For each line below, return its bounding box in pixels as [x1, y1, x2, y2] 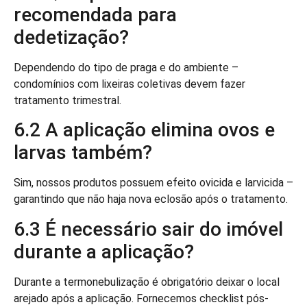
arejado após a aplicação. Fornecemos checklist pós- [14, 291, 269, 305]
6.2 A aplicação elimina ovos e [14, 119, 275, 142]
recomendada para [14, 3, 177, 27]
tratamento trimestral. [14, 94, 121, 108]
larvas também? [14, 141, 152, 164]
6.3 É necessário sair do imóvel [14, 217, 283, 241]
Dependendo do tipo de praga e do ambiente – [14, 61, 238, 75]
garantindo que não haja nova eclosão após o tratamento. [14, 193, 288, 206]
